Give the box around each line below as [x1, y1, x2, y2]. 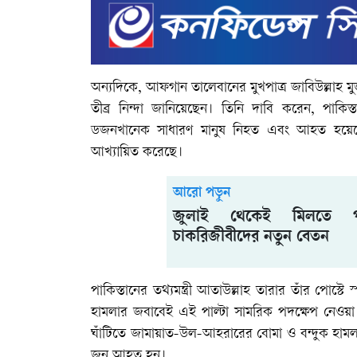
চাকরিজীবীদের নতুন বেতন [173, 228, 329, 247]
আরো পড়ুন [173, 185, 230, 202]
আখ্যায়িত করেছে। [91, 144, 182, 160]
